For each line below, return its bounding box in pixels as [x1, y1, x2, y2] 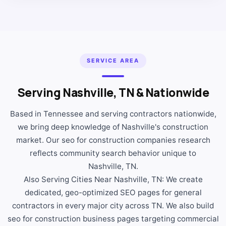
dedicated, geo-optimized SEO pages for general [24, 187, 202, 197]
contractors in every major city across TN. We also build [12, 200, 214, 210]
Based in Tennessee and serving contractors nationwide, [10, 108, 216, 119]
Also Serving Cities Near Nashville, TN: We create [23, 174, 203, 184]
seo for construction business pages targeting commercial [7, 213, 219, 223]
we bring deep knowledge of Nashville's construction [18, 122, 208, 132]
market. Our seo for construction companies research [16, 135, 210, 145]
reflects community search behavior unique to [30, 148, 196, 158]
